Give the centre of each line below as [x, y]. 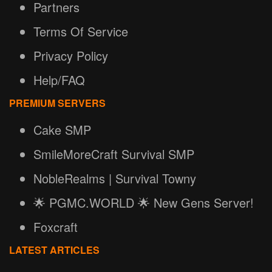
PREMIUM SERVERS [57, 103]
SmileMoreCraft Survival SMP [114, 154]
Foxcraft [56, 226]
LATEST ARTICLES [54, 250]
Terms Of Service [81, 31]
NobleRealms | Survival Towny [115, 178]
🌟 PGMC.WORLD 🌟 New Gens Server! [144, 202]
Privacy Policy [71, 55]
